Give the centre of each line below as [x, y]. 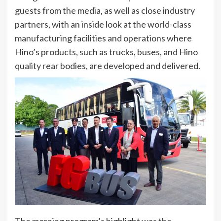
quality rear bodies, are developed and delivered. [108, 65]
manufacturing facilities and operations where [103, 38]
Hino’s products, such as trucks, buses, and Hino [106, 52]
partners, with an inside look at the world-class [103, 24]
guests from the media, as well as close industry [105, 10]
